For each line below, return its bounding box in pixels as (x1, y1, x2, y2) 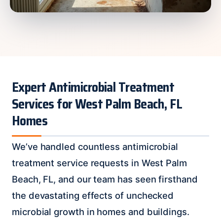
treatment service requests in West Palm (12, 157, 187, 168)
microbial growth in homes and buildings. (12, 206, 189, 217)
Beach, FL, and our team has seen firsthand (12, 173, 198, 184)
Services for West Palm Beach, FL (12, 93, 183, 114)
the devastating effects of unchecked (12, 189, 174, 201)
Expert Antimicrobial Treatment (12, 76, 175, 98)
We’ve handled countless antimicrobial (12, 141, 179, 152)
